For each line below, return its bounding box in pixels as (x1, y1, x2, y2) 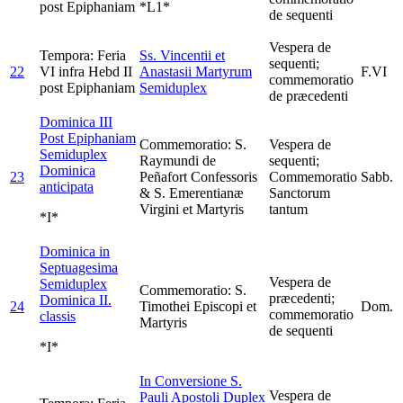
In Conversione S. (139, 372, 242, 389)
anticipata (40, 178, 94, 194)
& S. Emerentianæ (139, 184, 244, 201)
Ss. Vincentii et (139, 47, 225, 63)
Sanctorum (269, 184, 330, 201)
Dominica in (40, 243, 110, 259)
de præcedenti (269, 87, 348, 103)
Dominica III (40, 113, 112, 130)
